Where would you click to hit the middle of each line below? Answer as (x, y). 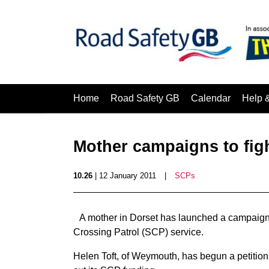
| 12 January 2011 (124, 176)
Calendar (211, 98)
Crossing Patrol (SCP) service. (138, 232)
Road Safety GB (145, 98)
